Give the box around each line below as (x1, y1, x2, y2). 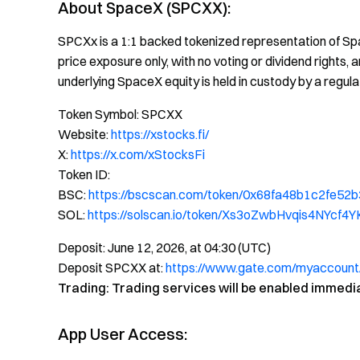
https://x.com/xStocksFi (71, 146, 205, 162)
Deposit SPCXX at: (58, 260, 166, 276)
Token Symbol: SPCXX (58, 106, 182, 122)
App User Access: (58, 324, 187, 344)
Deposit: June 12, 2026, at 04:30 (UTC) (58, 239, 271, 256)
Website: (58, 126, 111, 142)
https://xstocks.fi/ (111, 126, 209, 142)
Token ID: (58, 166, 110, 182)
